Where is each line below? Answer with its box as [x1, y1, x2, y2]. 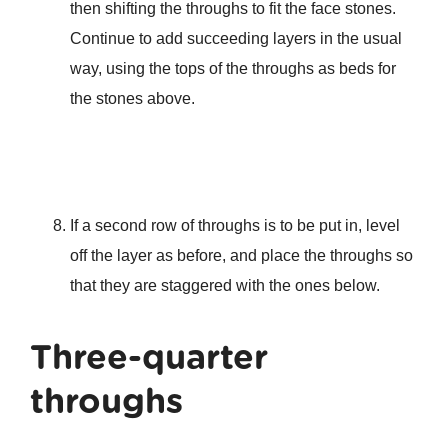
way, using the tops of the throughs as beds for [69, 60, 396, 78]
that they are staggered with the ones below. [69, 277, 380, 295]
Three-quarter [29, 336, 268, 378]
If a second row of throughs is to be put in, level [69, 217, 400, 235]
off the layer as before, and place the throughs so [69, 247, 413, 265]
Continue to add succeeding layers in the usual [69, 30, 402, 48]
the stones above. [69, 90, 195, 108]
